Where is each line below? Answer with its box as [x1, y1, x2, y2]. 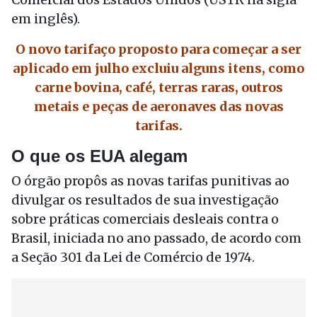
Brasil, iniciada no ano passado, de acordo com [11, 230, 301, 246]
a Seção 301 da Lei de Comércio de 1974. [11, 249, 255, 265]
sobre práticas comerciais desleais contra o [11, 211, 279, 227]
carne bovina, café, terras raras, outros [34, 79, 283, 96]
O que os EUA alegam [11, 146, 188, 166]
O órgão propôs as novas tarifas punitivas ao [11, 173, 289, 189]
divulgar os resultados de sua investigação [11, 192, 279, 208]
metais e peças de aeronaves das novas [33, 98, 284, 115]
